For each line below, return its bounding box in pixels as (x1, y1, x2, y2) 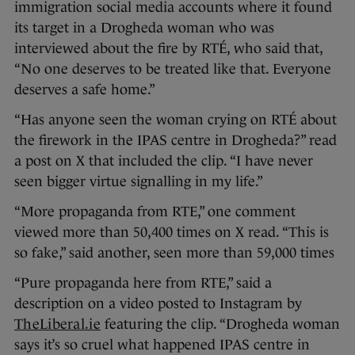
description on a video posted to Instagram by (14, 295, 306, 311)
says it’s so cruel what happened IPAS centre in (14, 336, 310, 353)
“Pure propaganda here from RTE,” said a (14, 274, 272, 291)
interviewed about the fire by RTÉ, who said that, (14, 40, 323, 56)
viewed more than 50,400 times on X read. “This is (14, 223, 329, 240)
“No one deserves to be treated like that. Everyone (14, 60, 331, 77)
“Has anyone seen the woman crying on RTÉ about (14, 111, 337, 128)
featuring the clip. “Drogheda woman (100, 315, 340, 332)
